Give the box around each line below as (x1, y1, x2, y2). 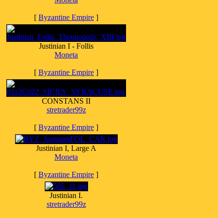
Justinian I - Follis (39, 42, 93, 50)
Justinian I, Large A (36, 144, 96, 152)
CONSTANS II (42, 97, 91, 105)
